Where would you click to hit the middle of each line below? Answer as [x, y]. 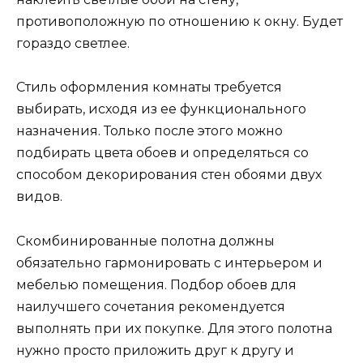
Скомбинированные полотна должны [145, 241]
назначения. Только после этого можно [149, 131]
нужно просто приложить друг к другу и [155, 350]
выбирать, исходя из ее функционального [161, 109]
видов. [39, 197]
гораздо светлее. [73, 44]
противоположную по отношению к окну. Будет [179, 22]
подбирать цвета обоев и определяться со [162, 153]
